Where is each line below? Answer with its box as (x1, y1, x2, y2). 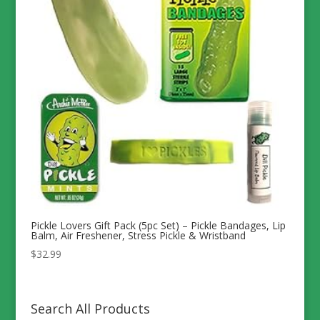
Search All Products (30, 299, 150, 317)
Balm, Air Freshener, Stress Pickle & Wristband (30, 228, 246, 242)
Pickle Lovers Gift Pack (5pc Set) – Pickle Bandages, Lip (30, 218, 286, 232)
